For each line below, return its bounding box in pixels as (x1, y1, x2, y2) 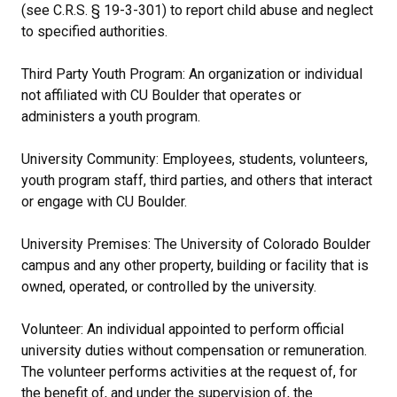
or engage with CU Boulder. (21, 192, 187, 210)
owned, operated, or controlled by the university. (21, 277, 316, 295)
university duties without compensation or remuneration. (21, 341, 367, 359)
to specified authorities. (21, 22, 167, 40)
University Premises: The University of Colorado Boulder (21, 235, 370, 253)
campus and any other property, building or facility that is (21, 256, 369, 274)
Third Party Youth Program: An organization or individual (21, 65, 362, 82)
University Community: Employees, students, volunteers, (21, 150, 368, 167)
